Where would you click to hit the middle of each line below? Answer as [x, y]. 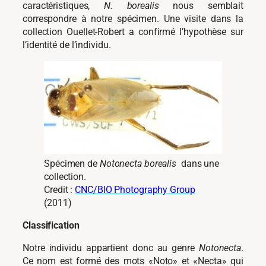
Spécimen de [72, 163]
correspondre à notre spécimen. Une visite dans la [133, 18]
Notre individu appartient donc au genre [111, 248]
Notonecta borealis [138, 163]
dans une [198, 163]
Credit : [60, 189]
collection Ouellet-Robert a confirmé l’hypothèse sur [133, 31]
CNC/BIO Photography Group [135, 189]
